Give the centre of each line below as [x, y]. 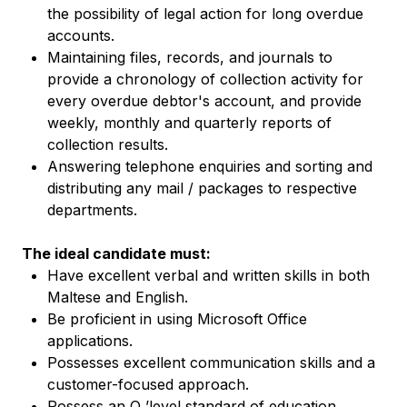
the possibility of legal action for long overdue [205, 14]
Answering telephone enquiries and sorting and [210, 166]
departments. [92, 210]
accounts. [81, 35]
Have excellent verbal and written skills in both [208, 275]
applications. [90, 341]
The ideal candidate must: [116, 253]
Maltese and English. [118, 297]
